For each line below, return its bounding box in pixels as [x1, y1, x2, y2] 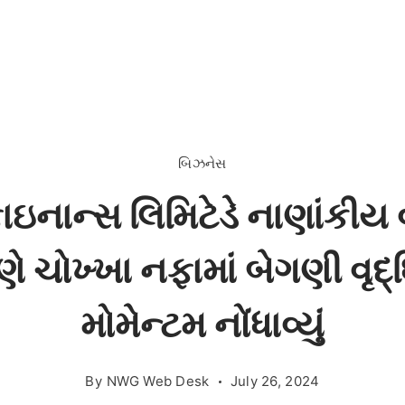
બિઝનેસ [178, 155, 227, 172]
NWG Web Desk [107, 372, 210, 390]
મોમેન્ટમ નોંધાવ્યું [80, 302, 325, 346]
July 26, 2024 [230, 372, 320, 390]
